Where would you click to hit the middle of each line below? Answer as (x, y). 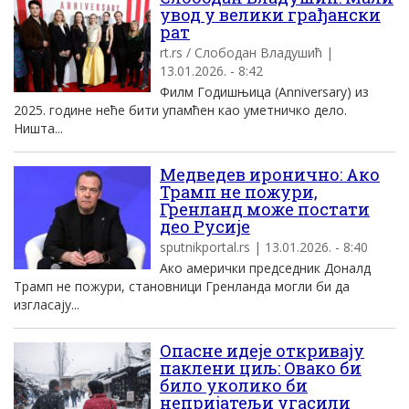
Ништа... (38, 128)
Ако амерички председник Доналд (265, 268)
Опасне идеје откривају (262, 351)
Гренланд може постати (265, 209)
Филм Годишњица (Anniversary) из (264, 92)
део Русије (205, 226)
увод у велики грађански (270, 15)
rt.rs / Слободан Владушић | (246, 52)
